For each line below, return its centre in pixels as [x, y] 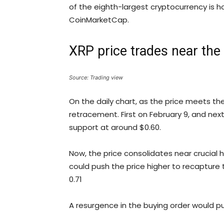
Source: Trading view [96, 78]
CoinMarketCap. [99, 20]
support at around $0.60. [115, 127]
